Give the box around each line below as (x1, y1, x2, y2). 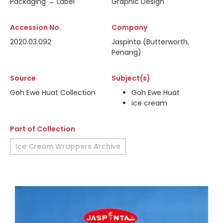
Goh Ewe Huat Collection (10, 88, 96, 98)
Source (10, 73, 36, 83)
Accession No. (10, 22, 61, 32)
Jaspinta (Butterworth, (111, 37, 189, 47)
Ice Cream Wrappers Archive (15, 141, 120, 151)
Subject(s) (111, 73, 150, 83)
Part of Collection (10, 124, 75, 134)
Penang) (111, 47, 141, 57)
